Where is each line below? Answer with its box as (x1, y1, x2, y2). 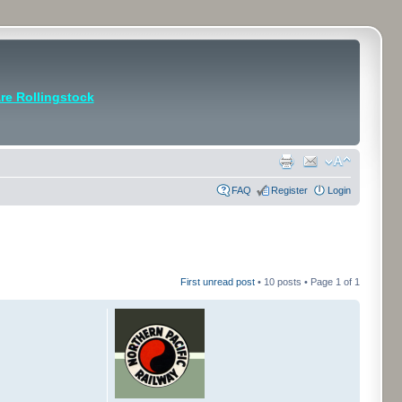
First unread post (180, 275, 255, 287)
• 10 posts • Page (255, 275, 336, 287)
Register (271, 185, 308, 196)
